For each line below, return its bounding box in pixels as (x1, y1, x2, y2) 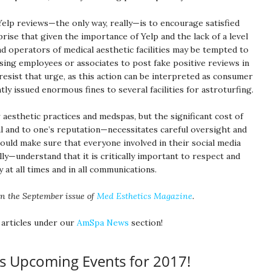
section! (131, 217, 163, 228)
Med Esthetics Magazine (97, 191, 192, 201)
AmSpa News (77, 217, 131, 228)
